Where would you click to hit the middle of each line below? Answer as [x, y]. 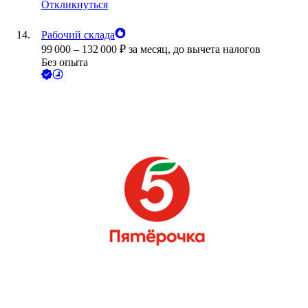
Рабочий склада [78, 35]
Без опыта [65, 63]
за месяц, [151, 49]
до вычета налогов [217, 49]
